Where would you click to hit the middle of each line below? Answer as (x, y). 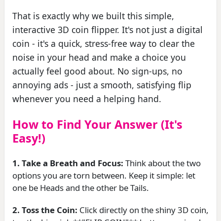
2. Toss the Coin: (45, 210)
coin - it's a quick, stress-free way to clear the (104, 43)
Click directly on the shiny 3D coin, (143, 210)
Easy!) (29, 138)
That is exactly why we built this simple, (93, 16)
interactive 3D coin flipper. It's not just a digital (108, 29)
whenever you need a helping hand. (87, 98)
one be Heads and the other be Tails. (81, 187)
